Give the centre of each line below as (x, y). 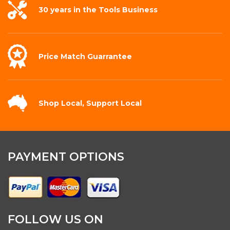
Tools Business (128, 9)
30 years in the (69, 9)
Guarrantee (110, 56)
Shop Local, (62, 103)
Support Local (114, 103)
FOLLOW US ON (55, 220)
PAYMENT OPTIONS (66, 157)
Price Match (63, 56)
